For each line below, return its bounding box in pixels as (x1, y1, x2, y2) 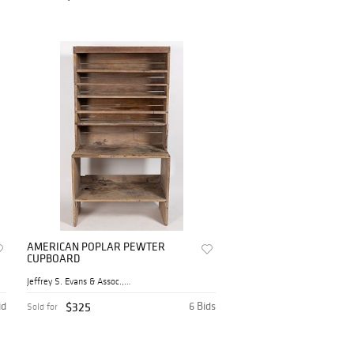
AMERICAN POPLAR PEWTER (27, 239, 166, 254)
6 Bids (189, 299, 217, 314)
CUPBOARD (27, 251, 81, 266)
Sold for (27, 301, 58, 313)
